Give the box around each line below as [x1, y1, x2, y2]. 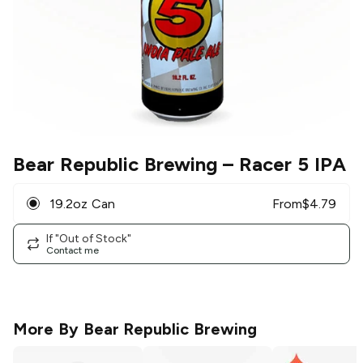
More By [13, 319, 83, 340]
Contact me [46, 244, 99, 256]
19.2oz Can [49, 195, 115, 211]
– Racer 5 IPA [217, 152, 346, 177]
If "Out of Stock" [46, 231, 131, 246]
